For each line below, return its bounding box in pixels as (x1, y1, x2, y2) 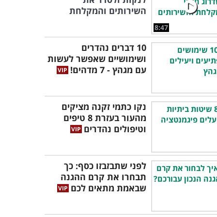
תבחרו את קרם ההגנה (61, 171, 146, 183)
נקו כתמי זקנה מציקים (62, 101, 146, 112)
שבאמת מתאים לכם (71, 182, 146, 194)
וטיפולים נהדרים (84, 123, 146, 135)
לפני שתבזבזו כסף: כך (64, 160, 146, 171)
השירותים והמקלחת (69, 5, 146, 16)
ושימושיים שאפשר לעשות (47, 53, 146, 64)
